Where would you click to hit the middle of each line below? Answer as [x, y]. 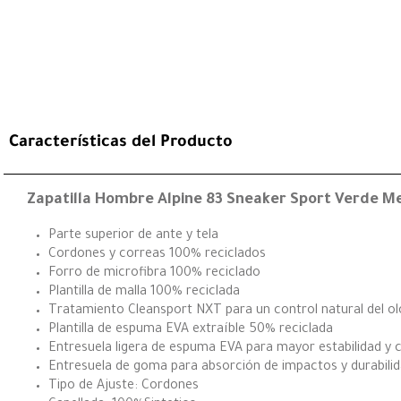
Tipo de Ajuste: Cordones [124, 386]
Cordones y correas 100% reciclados [157, 255]
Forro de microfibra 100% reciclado [154, 273]
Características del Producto [121, 143]
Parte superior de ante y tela [133, 236]
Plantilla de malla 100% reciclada [144, 292]
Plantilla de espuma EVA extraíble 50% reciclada [191, 330]
